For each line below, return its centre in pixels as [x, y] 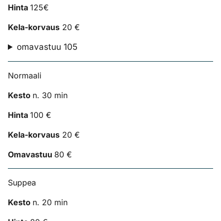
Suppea [22, 183]
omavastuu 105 [47, 47]
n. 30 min [50, 95]
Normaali [25, 75]
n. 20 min [50, 202]
